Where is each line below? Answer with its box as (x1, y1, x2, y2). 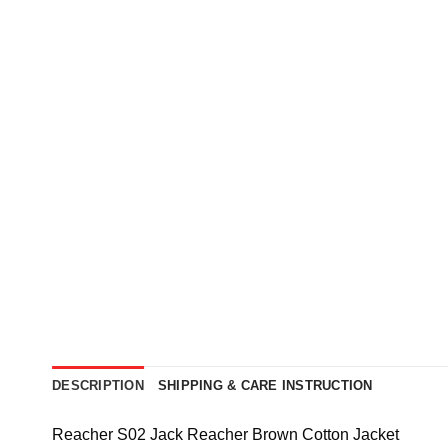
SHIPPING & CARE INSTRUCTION (157, 378, 373, 394)
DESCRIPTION (52, 378, 144, 394)
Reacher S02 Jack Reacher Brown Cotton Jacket (52, 426, 399, 444)
